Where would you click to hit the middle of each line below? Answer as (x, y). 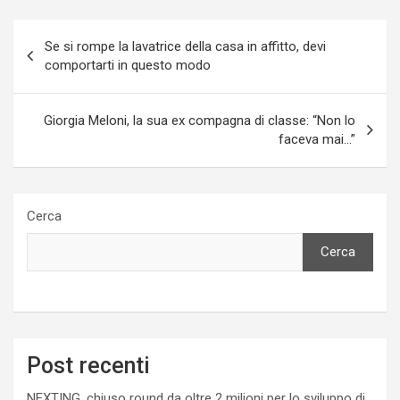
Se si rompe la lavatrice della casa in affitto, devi (185, 46)
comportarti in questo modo (128, 65)
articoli (49, 61)
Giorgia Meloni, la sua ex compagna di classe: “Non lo (200, 120)
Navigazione (75, 32)
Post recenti (88, 365)
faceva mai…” (317, 139)
